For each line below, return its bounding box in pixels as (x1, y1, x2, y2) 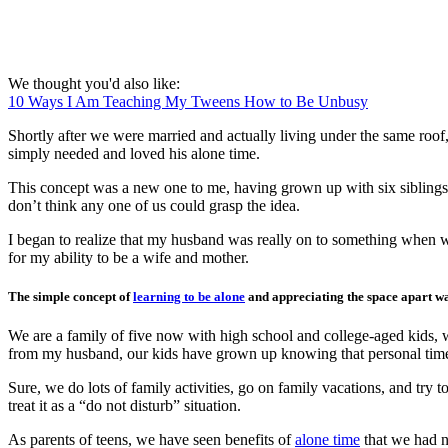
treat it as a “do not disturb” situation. (8, 397, 241, 415)
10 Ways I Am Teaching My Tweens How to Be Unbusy (8, 92, 368, 110)
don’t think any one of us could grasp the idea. (8, 196, 300, 214)
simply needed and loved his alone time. (8, 144, 260, 162)
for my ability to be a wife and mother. (8, 248, 249, 266)
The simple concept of (8, 289, 133, 305)
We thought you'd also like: (8, 74, 180, 92)
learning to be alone (133, 289, 245, 305)
